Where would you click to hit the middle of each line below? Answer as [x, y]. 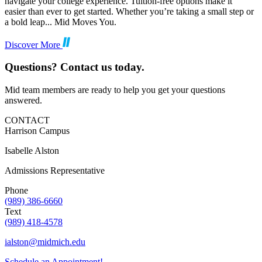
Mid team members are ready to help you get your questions [115, 89]
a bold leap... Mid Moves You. [61, 22]
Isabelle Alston [32, 150]
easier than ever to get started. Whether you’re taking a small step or [129, 11]
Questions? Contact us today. [75, 67]
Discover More [34, 44]
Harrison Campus [37, 130]
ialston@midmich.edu [45, 242]
